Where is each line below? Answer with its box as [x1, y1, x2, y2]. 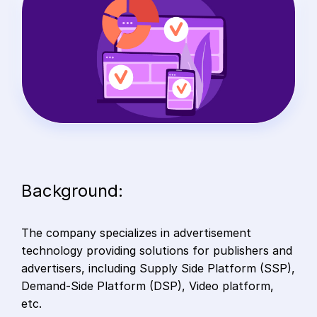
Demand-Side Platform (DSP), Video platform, [21, 279, 274, 294]
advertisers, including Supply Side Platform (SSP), [21, 261, 295, 276]
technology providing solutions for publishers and [21, 243, 292, 258]
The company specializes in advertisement [21, 226, 251, 241]
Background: [21, 180, 123, 202]
